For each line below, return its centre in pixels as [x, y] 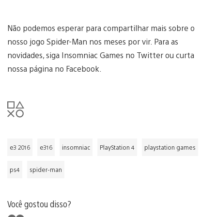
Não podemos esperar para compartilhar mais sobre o [101, 28]
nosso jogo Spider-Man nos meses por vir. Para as [93, 41]
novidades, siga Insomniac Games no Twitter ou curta [101, 55]
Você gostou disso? [39, 203]
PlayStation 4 [117, 147]
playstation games [170, 147]
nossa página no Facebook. [54, 68]
